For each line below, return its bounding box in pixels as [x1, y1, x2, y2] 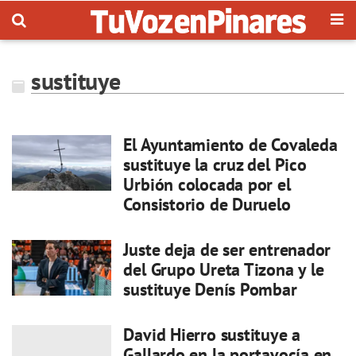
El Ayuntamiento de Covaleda [123, 133, 338, 156]
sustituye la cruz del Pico [123, 153, 307, 176]
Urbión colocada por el [123, 173, 291, 195]
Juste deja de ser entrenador [123, 238, 331, 261]
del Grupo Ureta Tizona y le [123, 258, 324, 281]
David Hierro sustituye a [123, 323, 301, 346]
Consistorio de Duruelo [123, 193, 291, 215]
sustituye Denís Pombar [123, 278, 297, 300]
